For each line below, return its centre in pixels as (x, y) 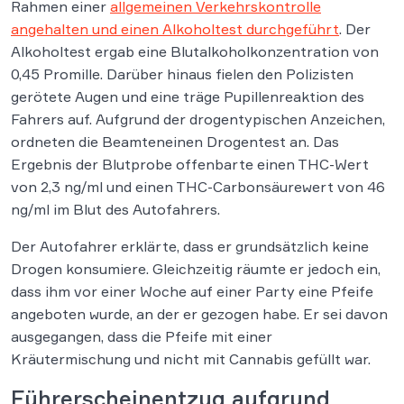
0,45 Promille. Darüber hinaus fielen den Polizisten (182, 74)
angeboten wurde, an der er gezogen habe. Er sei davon (199, 314)
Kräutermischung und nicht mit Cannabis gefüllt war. (191, 359)
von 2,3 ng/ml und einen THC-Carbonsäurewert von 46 (198, 187)
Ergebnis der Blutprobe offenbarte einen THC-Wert (190, 164)
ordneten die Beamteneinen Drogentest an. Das (175, 142)
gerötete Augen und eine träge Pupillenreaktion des (188, 96)
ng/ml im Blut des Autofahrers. (115, 209)
